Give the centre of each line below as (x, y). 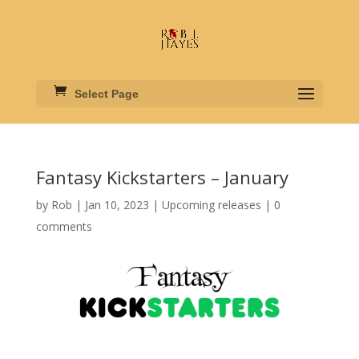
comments (64, 226)
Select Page (106, 94)
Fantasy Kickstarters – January (162, 177)
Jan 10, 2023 (117, 205)
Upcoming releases (211, 205)
